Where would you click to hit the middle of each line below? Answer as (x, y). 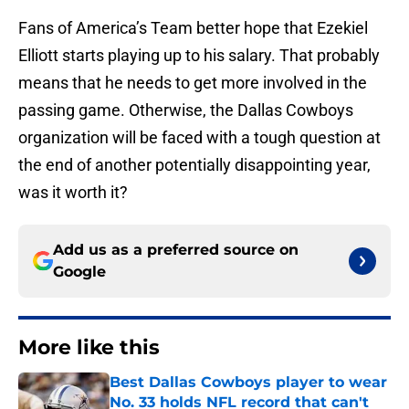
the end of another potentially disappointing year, (194, 165)
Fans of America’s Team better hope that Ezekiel (193, 28)
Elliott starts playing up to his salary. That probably (199, 56)
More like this (89, 348)
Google (79, 272)
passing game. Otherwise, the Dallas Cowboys (186, 110)
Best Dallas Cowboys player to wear (248, 383)
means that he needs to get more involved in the (193, 83)
